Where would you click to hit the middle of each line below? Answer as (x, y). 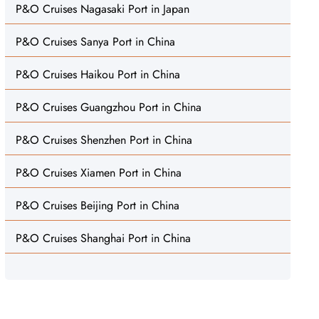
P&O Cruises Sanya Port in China (95, 42)
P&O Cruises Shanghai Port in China (103, 238)
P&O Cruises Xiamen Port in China (98, 173)
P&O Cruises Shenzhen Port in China (104, 140)
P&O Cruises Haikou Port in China (98, 74)
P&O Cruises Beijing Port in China (97, 205)
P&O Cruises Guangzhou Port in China (108, 107)
